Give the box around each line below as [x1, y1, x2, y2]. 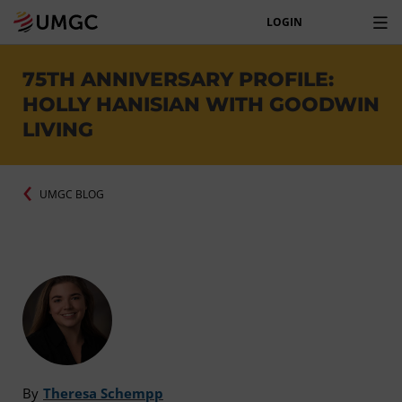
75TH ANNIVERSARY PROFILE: [22, 67, 334, 92]
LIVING [22, 118, 93, 142]
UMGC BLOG [39, 186, 104, 202]
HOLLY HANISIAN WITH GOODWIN [22, 92, 380, 117]
